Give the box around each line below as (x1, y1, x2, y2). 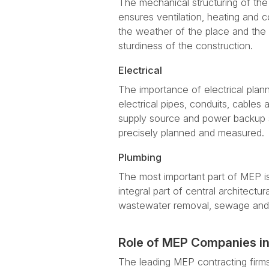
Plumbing (118, 151, 162, 163)
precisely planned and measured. (118, 127, 264, 139)
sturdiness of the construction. (118, 40, 253, 52)
